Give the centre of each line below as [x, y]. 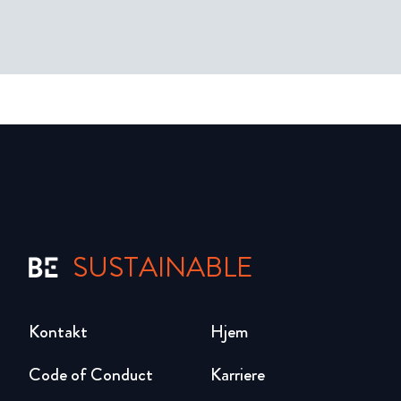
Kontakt [58, 332]
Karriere [237, 375]
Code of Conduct [91, 375]
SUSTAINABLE [163, 268]
